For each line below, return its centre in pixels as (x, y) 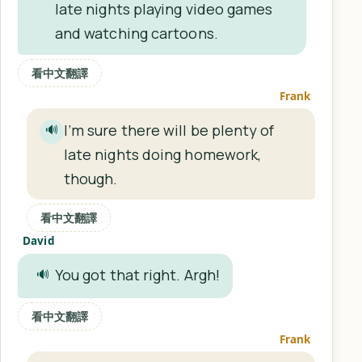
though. (90, 178)
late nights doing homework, (162, 154)
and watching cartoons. (136, 34)
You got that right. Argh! (137, 274)
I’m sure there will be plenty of (168, 130)
